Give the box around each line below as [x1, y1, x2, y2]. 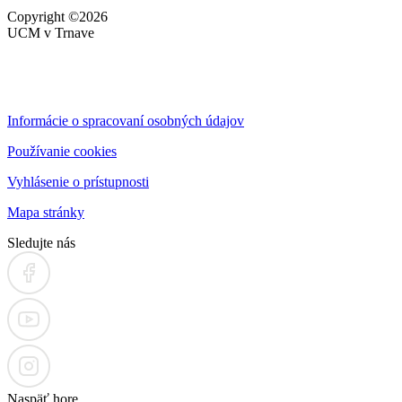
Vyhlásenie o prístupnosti [7, 173, 149, 189]
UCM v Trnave [7, 24, 94, 40]
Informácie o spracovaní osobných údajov [7, 112, 244, 128]
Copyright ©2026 [7, 8, 108, 24]
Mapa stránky [7, 204, 84, 220]
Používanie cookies [7, 143, 117, 159]
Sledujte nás [7, 234, 75, 250]
